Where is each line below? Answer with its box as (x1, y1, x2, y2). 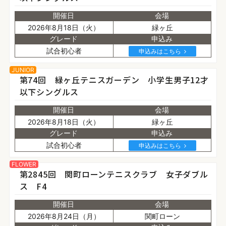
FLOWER (11, 160, 36, 168)
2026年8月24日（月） (27, 212, 100, 220)
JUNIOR (11, 66, 34, 74)
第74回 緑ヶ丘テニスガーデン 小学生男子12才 (19, 74, 209, 86)
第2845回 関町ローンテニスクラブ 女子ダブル (19, 168, 208, 180)
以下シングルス (19, 86, 79, 98)
